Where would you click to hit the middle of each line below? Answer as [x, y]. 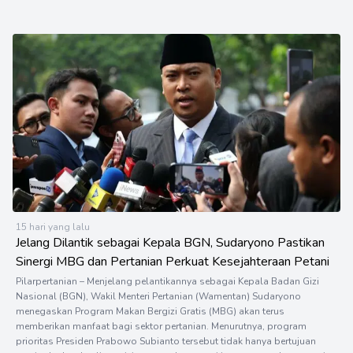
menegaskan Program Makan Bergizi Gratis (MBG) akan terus [150, 311]
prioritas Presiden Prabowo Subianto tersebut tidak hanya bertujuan [166, 341]
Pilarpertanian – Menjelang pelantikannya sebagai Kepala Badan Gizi [167, 281]
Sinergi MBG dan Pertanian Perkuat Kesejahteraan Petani [173, 261]
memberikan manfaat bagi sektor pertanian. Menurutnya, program [161, 326]
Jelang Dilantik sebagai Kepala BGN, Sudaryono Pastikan [170, 242]
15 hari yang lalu [53, 227]
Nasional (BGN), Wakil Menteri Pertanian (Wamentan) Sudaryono [158, 296]
